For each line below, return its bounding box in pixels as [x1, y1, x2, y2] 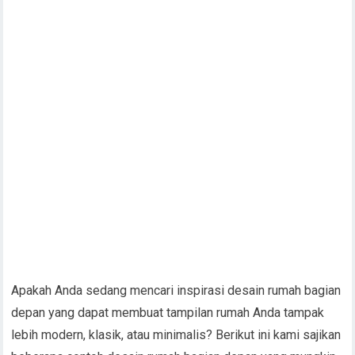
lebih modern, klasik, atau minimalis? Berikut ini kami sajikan [11, 327, 342, 342]
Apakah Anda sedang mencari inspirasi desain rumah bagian [11, 283, 342, 298]
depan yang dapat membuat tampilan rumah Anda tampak [11, 305, 325, 320]
